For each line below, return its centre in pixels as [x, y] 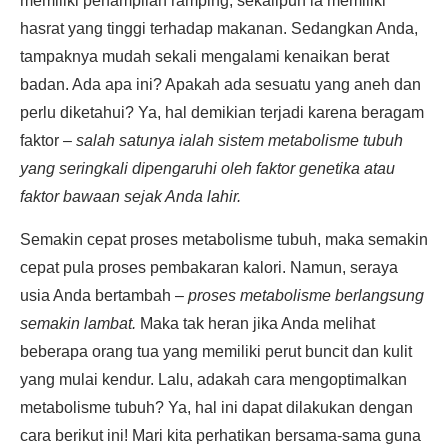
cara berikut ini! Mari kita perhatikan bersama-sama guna [220, 435]
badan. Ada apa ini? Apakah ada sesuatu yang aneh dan [220, 84]
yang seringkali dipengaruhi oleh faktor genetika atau [207, 168]
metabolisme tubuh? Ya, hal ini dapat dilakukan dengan [216, 407]
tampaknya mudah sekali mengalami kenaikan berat [204, 56]
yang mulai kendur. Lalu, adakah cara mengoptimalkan [213, 379]
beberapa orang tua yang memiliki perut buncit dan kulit [216, 351]
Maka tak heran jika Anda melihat [255, 323]
